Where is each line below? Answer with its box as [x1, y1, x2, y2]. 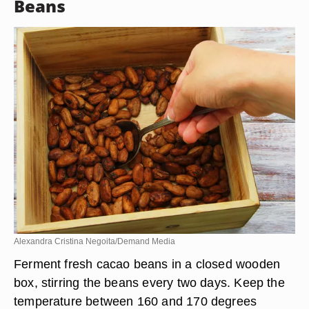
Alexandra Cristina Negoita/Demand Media [14, 237, 175, 246]
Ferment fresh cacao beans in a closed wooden [14, 257, 281, 271]
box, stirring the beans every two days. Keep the [14, 275, 285, 290]
